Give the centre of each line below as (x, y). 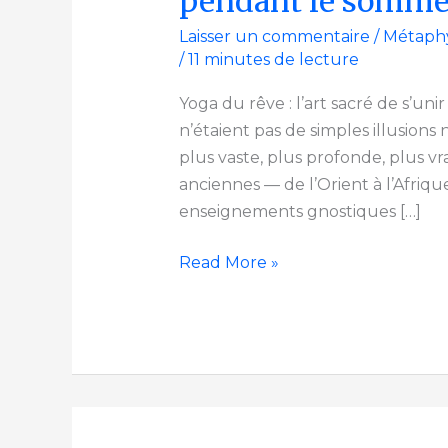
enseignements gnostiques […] (299, 211)
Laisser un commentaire (274, 36)
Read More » (228, 262)
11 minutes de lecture (273, 59)
